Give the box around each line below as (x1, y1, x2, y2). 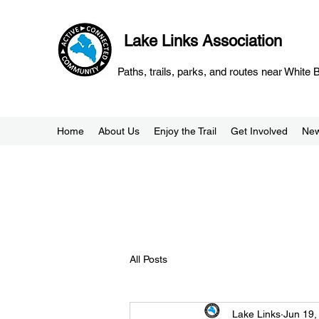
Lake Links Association (124, 32, 282, 50)
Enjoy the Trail (154, 125, 216, 137)
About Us (98, 125, 140, 137)
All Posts (130, 253, 167, 265)
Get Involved (231, 125, 288, 137)
